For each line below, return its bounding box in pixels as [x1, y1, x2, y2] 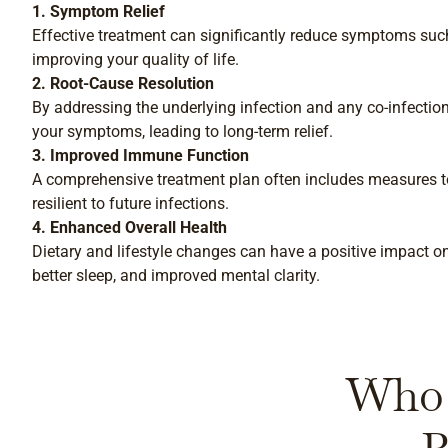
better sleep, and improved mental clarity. [32, 266, 320, 285]
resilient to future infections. [32, 194, 229, 213]
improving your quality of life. [32, 50, 239, 69]
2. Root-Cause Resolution [32, 74, 214, 93]
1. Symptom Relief [32, 2, 165, 21]
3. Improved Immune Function [32, 146, 249, 165]
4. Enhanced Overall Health [32, 218, 227, 237]
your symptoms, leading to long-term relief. [32, 122, 333, 141]
